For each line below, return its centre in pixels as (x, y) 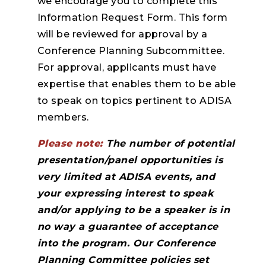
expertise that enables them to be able (137, 84)
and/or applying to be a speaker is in (134, 210)
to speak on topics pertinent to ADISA (134, 101)
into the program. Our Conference (126, 243)
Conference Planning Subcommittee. (131, 51)
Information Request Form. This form (132, 18)
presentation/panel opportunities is (130, 160)
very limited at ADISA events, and (126, 177)
